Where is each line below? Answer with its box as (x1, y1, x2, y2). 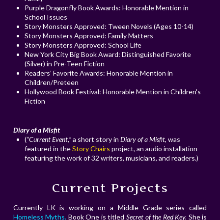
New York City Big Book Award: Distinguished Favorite (25, 50, 192, 59)
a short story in (71, 135, 121, 144)
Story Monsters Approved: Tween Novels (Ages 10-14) (25, 22, 194, 31)
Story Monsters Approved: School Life (25, 41, 142, 50)
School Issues (25, 13, 68, 22)
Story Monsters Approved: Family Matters (25, 31, 154, 40)
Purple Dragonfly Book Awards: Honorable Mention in (25, 3, 189, 12)
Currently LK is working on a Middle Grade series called (13, 203, 207, 212)
